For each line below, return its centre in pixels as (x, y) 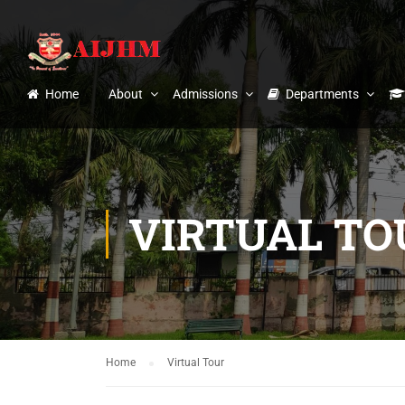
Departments (322, 94)
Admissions (205, 94)
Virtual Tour (196, 363)
